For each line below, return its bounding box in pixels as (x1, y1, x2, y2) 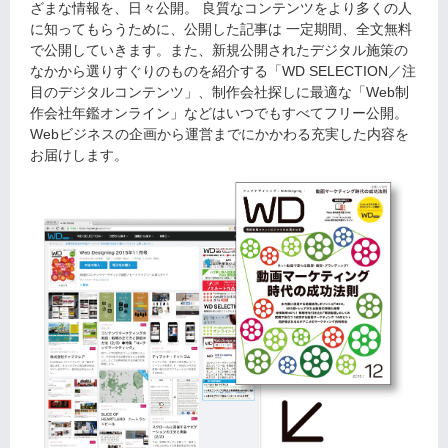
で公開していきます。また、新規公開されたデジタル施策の (30, 42, 408, 58)
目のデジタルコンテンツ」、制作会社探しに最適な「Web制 (30, 84, 409, 100)
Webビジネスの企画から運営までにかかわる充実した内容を (30, 126, 409, 142)
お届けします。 (30, 147, 128, 163)
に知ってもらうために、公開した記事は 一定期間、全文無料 (30, 21, 412, 37)
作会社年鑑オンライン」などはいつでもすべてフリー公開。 (30, 105, 408, 121)
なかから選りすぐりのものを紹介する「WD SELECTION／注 (30, 63, 416, 79)
